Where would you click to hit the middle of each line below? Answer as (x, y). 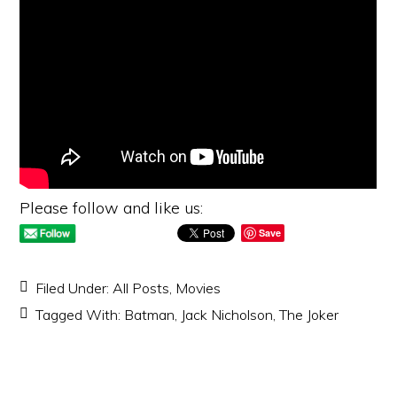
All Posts (141, 288)
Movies (198, 288)
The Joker (309, 315)
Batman (150, 315)
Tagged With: (80, 315)
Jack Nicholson (227, 315)
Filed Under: (74, 288)
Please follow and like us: (112, 208)
